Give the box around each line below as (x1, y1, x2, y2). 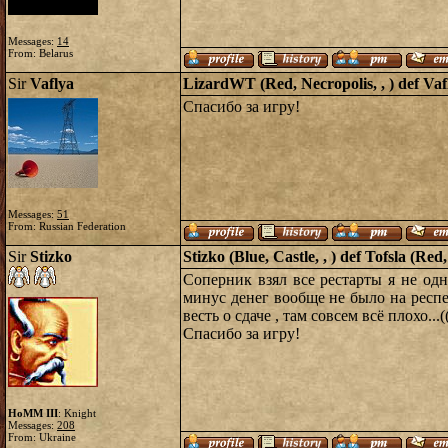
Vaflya (30, 75, 74, 92)
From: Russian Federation (8, 220, 126, 232)
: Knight (58, 407, 96, 419)
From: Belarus (8, 47, 73, 59)
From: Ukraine (8, 431, 76, 443)
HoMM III (8, 407, 58, 419)
